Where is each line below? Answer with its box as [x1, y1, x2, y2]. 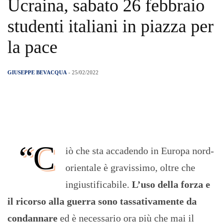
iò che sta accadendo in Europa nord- [65, 145, 214, 157]
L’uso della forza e [132, 179, 210, 190]
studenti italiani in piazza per [7, 16, 214, 37]
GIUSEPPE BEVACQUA [7, 69, 67, 76]
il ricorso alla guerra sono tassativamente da [7, 196, 197, 207]
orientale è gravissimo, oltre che [65, 162, 195, 173]
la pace [7, 37, 57, 57]
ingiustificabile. [65, 179, 132, 190]
